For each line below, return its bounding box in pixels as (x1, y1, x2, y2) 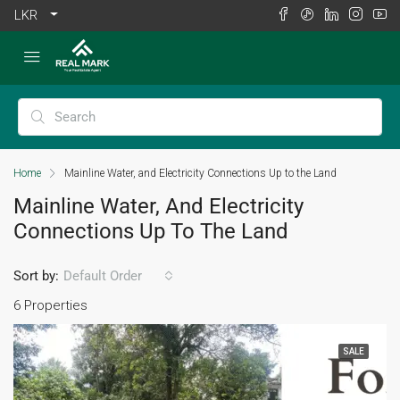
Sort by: (13, 267, 59, 284)
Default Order (63, 268, 142, 284)
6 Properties (13, 297, 87, 313)
